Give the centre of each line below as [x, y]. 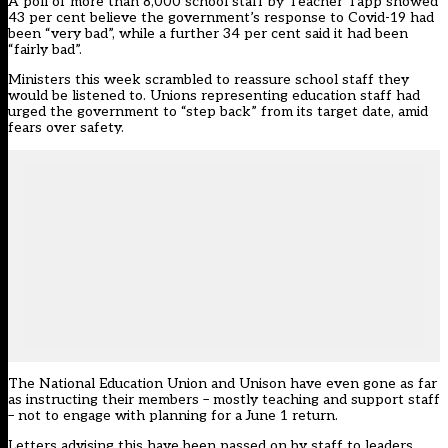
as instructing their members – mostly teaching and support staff [224, 400]
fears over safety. [66, 128]
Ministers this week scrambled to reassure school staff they [208, 80]
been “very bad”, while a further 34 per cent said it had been [208, 34]
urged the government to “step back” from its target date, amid [218, 112]
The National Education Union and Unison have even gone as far [222, 384]
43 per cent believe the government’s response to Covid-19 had [221, 18]
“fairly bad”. [45, 50]
